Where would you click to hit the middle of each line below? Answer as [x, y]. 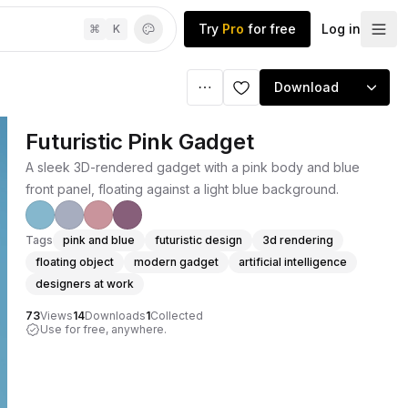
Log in [341, 29]
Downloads [115, 316]
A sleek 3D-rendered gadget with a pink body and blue [193, 167]
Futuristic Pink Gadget [140, 142]
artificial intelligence [293, 262]
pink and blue [99, 240]
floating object [75, 262]
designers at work [85, 284]
